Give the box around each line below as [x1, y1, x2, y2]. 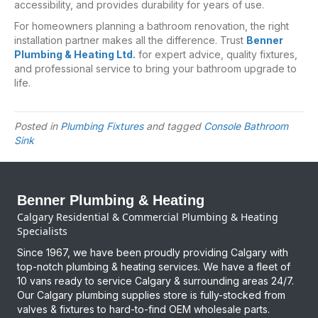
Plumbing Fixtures [60, 119, 143, 132]
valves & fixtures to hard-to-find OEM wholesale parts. [17, 302, 270, 315]
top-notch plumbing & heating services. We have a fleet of [17, 260, 290, 273]
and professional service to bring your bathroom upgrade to [14, 62, 297, 75]
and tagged [143, 119, 204, 132]
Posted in [14, 119, 60, 132]
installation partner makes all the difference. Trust [14, 33, 246, 46]
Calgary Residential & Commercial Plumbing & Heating [17, 209, 278, 224]
